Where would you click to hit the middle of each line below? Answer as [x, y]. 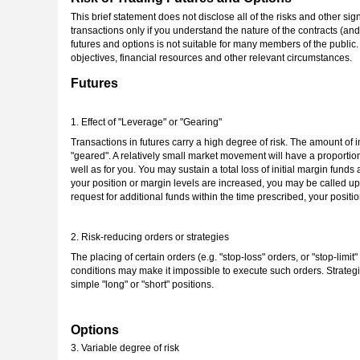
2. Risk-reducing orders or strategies [150, 237]
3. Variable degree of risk [125, 348]
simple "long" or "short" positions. [142, 284]
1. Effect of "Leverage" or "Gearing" [146, 122]
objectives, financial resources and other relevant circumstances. [211, 57]
